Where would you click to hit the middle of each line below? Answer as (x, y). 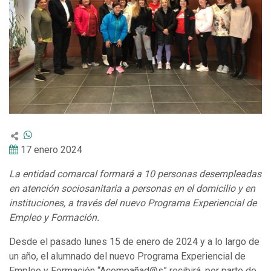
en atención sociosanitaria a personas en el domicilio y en (132, 189)
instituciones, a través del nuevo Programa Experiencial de (133, 203)
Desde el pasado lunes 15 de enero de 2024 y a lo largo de (134, 242)
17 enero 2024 (51, 150)
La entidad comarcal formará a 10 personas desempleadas (135, 174)
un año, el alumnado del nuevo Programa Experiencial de (127, 256)
